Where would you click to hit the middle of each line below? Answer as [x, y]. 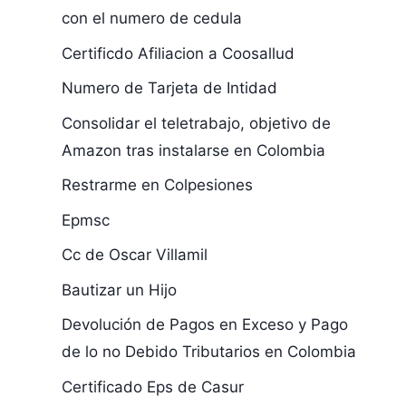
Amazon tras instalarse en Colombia [193, 150]
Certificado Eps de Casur [152, 387]
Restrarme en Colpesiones [157, 185]
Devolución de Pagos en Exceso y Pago [204, 324]
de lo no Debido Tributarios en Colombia [208, 352]
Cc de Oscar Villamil [134, 255]
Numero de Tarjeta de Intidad [169, 88]
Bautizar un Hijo [119, 290]
